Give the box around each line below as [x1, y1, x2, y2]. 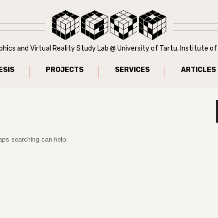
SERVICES [115, 66, 150, 74]
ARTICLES [181, 66, 216, 74]
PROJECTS [46, 66, 84, 74]
